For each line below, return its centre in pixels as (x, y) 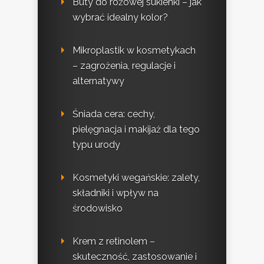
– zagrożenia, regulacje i (124, 66)
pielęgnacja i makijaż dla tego (136, 130)
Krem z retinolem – (114, 242)
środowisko (98, 209)
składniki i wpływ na (115, 193)
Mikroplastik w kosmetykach (134, 51)
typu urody (96, 145)
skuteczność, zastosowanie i (135, 257)
